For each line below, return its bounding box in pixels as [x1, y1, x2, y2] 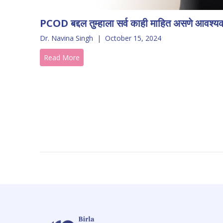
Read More [44, 52, 80, 62]
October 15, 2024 [105, 33, 161, 43]
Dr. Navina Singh [40, 33, 93, 43]
